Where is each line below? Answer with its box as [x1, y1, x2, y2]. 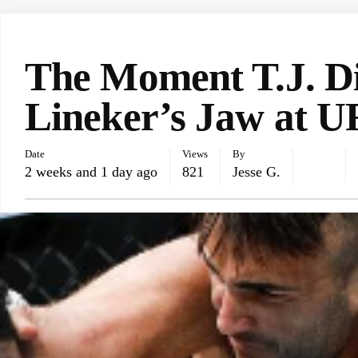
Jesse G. [233, 164, 280, 180]
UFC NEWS [32, 34, 86, 46]
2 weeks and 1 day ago [25, 164, 157, 180]
